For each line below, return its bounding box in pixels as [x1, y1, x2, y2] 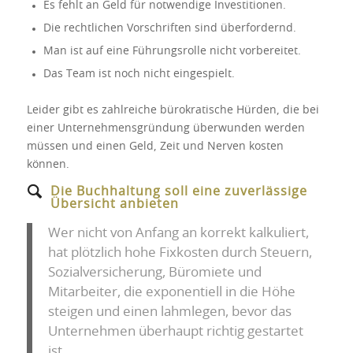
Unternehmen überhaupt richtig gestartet [47, 325, 303, 339]
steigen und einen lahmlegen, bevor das [47, 305, 292, 319]
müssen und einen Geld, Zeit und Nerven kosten [26, 141, 284, 153]
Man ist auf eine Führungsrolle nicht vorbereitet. [43, 46, 301, 58]
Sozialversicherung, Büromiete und [47, 266, 262, 280]
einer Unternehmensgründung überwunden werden [26, 123, 305, 135]
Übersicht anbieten [50, 198, 179, 211]
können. [26, 159, 69, 171]
